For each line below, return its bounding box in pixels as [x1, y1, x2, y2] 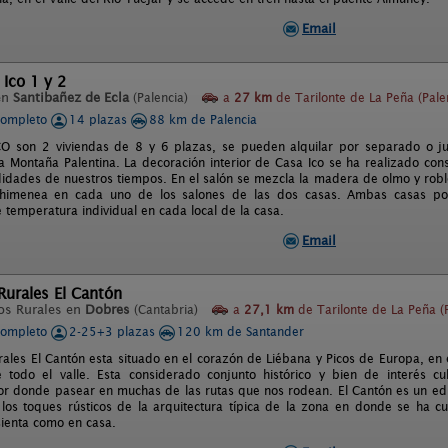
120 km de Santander [177, 324, 304, 339]
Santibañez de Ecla [13, 90, 129, 105]
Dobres [85, 302, 130, 317]
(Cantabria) [134, 302, 198, 317]
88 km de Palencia [149, 112, 257, 127]
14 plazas [69, 112, 131, 127]
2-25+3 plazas [69, 324, 159, 339]
